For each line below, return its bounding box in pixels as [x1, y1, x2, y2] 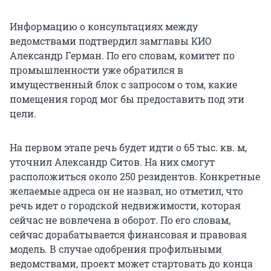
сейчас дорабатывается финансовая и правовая [10, 228, 247, 241]
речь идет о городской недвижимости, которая [10, 199, 241, 212]
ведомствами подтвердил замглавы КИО [10, 34, 212, 48]
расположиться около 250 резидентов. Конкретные [10, 170, 260, 183]
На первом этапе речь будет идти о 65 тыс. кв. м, [10, 141, 247, 154]
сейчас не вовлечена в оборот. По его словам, [10, 214, 230, 227]
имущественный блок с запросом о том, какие [10, 78, 237, 91]
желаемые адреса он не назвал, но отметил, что [10, 184, 243, 198]
